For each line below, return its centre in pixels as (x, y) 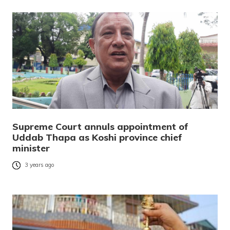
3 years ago (40, 165)
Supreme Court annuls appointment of (100, 127)
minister (31, 148)
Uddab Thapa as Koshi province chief (97, 138)
